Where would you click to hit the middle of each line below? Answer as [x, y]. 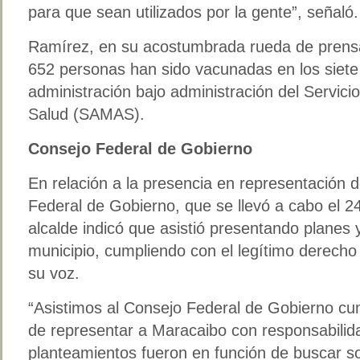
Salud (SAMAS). [86, 114]
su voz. [54, 273]
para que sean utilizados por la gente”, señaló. [193, 12]
